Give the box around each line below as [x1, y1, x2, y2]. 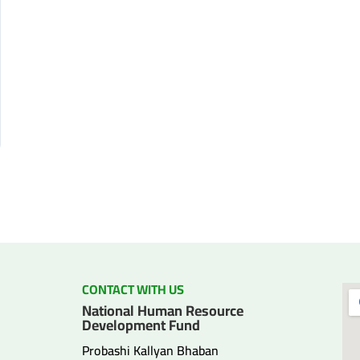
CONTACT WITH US [81, 276, 184, 301]
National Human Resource [81, 297, 243, 324]
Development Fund [81, 311, 200, 338]
